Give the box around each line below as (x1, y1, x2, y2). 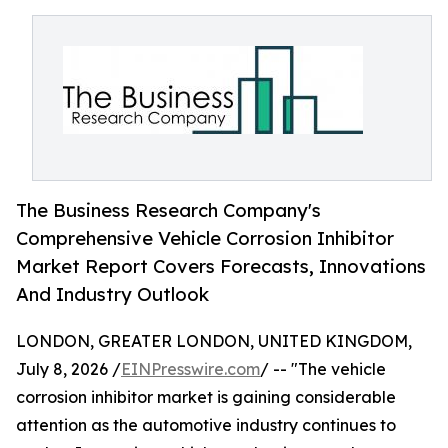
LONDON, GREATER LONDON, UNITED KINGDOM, (16, 331, 412, 352)
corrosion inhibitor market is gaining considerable (16, 387, 396, 408)
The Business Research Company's (16, 199, 321, 222)
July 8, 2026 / (16, 359, 121, 380)
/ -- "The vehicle (260, 359, 386, 380)
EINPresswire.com (121, 359, 260, 380)
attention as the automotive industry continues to (16, 415, 396, 436)
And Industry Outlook (16, 283, 209, 306)
